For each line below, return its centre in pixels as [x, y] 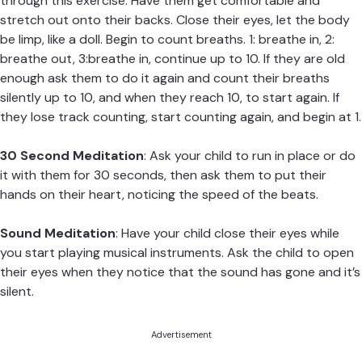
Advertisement [181, 335]
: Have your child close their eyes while [227, 234]
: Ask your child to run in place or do [250, 156]
